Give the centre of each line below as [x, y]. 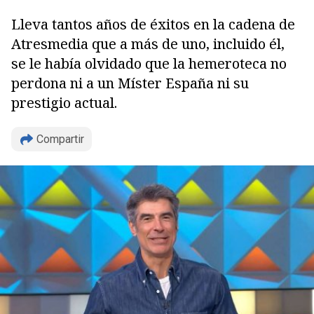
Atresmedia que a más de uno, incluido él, [148, 44]
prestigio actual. [64, 103]
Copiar [59, 175]
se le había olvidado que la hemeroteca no [149, 63]
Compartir [60, 139]
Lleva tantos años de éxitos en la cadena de [153, 24]
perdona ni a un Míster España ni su [130, 83]
